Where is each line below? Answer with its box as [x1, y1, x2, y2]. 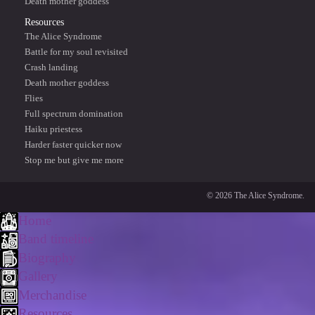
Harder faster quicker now [25, 139, 122, 150]
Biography [18, 250, 76, 265]
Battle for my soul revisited [25, 46, 128, 57]
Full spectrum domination [25, 108, 123, 119]
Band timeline [18, 231, 94, 247]
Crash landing [25, 62, 78, 72]
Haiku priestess [25, 124, 82, 134]
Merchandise [18, 287, 86, 302]
